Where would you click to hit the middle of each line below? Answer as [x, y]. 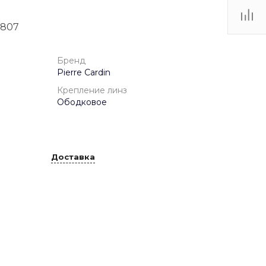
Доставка [73, 156]
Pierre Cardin [84, 73]
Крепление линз [92, 91]
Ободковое [82, 102]
